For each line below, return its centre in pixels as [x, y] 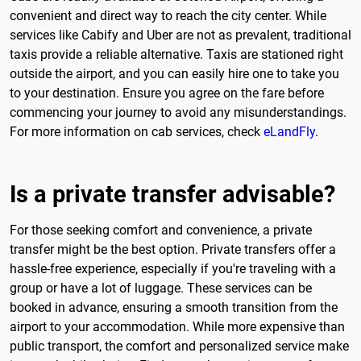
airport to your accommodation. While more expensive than [177, 326]
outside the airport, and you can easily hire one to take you [174, 73]
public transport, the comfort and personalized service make [179, 346]
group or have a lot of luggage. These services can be [161, 288]
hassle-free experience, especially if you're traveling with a [173, 268]
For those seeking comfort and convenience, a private [161, 230]
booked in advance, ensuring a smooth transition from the [174, 307]
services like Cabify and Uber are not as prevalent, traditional [180, 35]
